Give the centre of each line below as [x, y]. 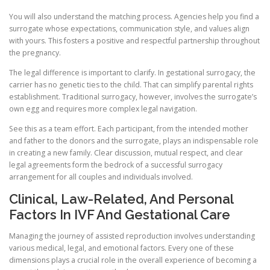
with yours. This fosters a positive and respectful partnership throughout [134, 40]
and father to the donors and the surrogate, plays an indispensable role [134, 140]
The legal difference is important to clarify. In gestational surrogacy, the [132, 72]
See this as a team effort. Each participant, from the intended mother [129, 128]
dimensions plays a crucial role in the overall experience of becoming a [133, 260]
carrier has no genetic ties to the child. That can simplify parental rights [131, 84]
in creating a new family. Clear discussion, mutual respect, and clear [126, 152]
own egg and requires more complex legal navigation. [103, 108]
